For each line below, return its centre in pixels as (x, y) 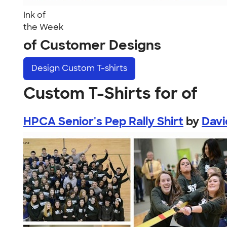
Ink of (34, 15)
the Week (43, 27)
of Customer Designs (92, 45)
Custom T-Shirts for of (110, 93)
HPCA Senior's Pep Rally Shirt (103, 121)
